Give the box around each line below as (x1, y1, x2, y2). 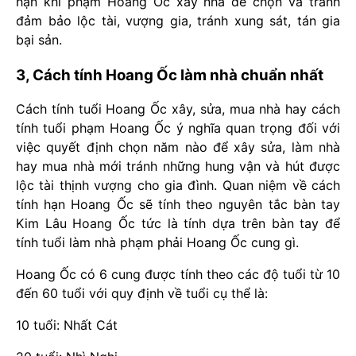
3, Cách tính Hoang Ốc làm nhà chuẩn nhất (16, 66, 323, 85)
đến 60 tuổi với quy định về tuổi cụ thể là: (16, 285, 268, 302)
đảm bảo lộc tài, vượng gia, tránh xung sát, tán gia (16, 13, 340, 29)
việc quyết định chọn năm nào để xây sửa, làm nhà (16, 139, 340, 156)
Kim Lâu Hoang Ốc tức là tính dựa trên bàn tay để (16, 215, 340, 232)
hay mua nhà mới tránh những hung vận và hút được (16, 158, 340, 175)
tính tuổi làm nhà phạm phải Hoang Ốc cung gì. (16, 234, 299, 251)
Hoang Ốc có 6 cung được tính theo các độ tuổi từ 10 (16, 266, 340, 283)
